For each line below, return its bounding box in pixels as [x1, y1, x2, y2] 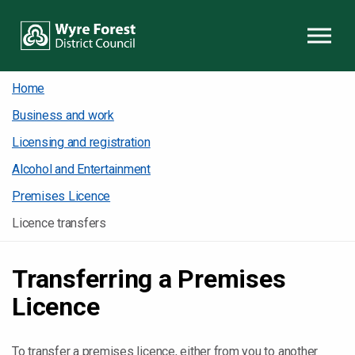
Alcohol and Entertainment [12, 162, 151, 177]
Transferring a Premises [12, 264, 286, 294]
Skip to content [145, 9, 208, 20]
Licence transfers [12, 216, 106, 231]
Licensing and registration [12, 135, 151, 150]
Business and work [12, 108, 114, 123]
